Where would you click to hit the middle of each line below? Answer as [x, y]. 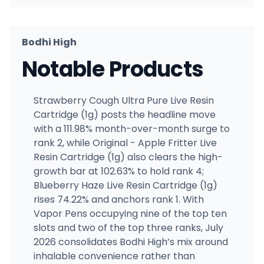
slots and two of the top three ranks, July [128, 228]
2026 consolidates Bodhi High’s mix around [131, 242]
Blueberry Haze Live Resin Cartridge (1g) [125, 186]
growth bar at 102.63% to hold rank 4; [118, 171]
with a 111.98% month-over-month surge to [131, 129]
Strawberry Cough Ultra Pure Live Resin [123, 101]
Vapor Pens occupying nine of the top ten [130, 214]
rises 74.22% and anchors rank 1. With [118, 200]
